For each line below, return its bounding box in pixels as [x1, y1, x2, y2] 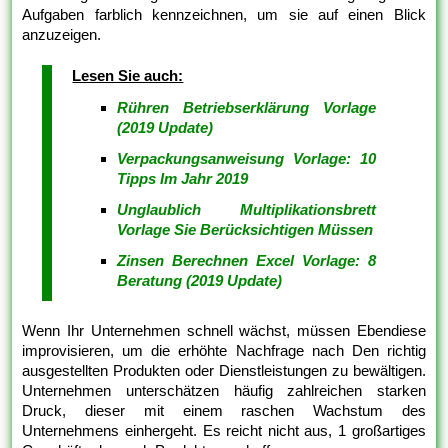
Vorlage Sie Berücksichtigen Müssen [117, 221, 374, 239]
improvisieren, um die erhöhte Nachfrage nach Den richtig [22, 342, 426, 360]
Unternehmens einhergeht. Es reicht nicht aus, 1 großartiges [22, 422, 426, 440]
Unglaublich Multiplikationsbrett [117, 201, 376, 219]
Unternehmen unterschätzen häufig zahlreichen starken [22, 382, 426, 400]
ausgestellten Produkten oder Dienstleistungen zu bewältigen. [22, 362, 426, 380]
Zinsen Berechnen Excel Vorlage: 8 [117, 252, 376, 270]
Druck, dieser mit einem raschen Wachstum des [22, 402, 426, 420]
